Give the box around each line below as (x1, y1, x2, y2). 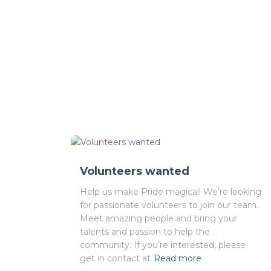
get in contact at (80, 253, 151, 264)
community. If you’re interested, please (80, 240, 246, 251)
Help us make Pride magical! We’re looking (80, 186, 261, 198)
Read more (154, 253, 201, 264)
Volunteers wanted (80, 165, 189, 178)
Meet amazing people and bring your (80, 213, 237, 224)
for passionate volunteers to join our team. (80, 200, 258, 211)
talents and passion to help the (80, 226, 210, 238)
